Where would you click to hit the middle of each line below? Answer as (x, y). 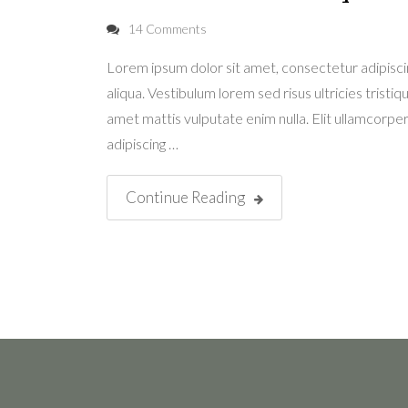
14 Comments (168, 28)
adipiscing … (143, 143)
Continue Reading (185, 197)
